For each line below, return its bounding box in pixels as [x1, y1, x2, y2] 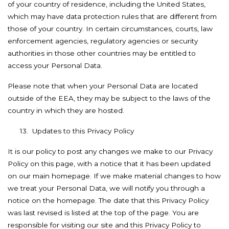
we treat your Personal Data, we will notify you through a [8, 184, 205, 192]
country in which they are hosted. [8, 106, 124, 114]
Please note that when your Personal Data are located [8, 82, 198, 90]
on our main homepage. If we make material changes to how [8, 172, 221, 180]
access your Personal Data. [8, 61, 102, 70]
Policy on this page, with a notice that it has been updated [8, 159, 211, 168]
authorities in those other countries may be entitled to [8, 49, 196, 57]
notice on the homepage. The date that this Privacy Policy [8, 196, 209, 204]
